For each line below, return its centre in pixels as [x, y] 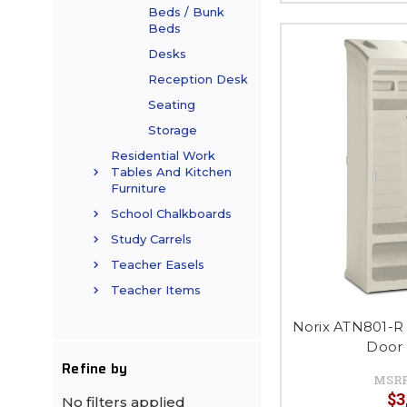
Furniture [139, 189]
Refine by [95, 369]
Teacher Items [156, 290]
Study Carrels [151, 239]
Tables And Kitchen [171, 172]
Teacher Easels [158, 265]
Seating [172, 105]
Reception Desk [198, 79]
